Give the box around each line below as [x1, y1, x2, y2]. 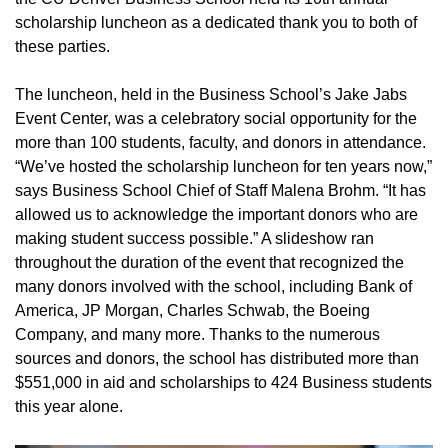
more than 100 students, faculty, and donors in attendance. [15, 133, 426, 151]
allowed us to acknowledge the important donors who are [15, 205, 418, 223]
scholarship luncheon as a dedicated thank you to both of [15, 13, 417, 31]
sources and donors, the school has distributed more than [15, 349, 419, 367]
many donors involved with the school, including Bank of [15, 277, 412, 295]
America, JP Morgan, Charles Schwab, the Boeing [15, 301, 370, 319]
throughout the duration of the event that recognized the [15, 253, 404, 271]
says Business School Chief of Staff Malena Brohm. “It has [15, 181, 426, 199]
